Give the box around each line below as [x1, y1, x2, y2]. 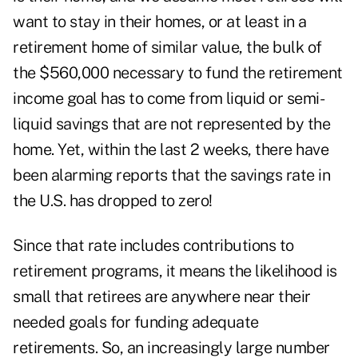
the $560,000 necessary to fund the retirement [13, 63, 343, 83]
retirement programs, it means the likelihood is [13, 261, 337, 281]
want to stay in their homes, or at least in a [13, 12, 307, 32]
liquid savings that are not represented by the [13, 114, 330, 134]
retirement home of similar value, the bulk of [13, 38, 322, 58]
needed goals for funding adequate [13, 312, 259, 332]
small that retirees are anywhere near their [13, 287, 311, 307]
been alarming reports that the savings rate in [13, 165, 330, 185]
